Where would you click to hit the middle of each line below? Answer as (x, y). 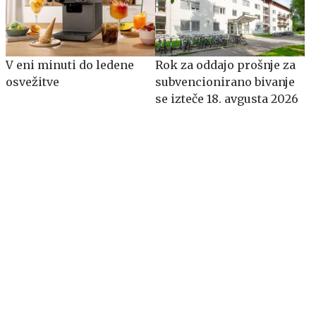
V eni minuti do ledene (70, 65)
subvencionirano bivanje (225, 81)
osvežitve (32, 81)
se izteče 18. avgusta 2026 (227, 98)
